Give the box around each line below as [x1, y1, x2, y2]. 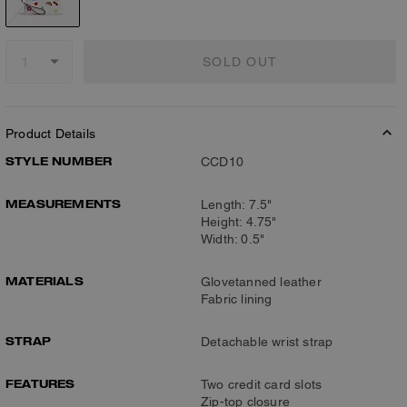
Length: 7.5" [201, 197, 273, 212]
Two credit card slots [201, 377, 323, 392]
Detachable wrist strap [201, 334, 333, 349]
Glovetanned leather [201, 274, 322, 289]
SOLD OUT [203, 54, 277, 69]
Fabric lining [201, 292, 273, 306]
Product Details [5, 126, 95, 141]
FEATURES [5, 376, 75, 391]
